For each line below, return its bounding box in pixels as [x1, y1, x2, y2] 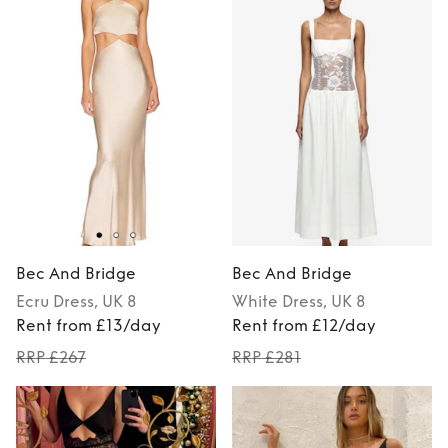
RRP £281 [232, 348, 301, 368]
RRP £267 [16, 348, 86, 368]
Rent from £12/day [232, 316, 376, 336]
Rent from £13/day [16, 316, 161, 336]
